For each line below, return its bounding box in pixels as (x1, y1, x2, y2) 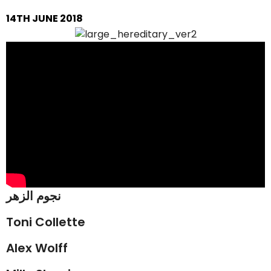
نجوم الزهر (6, 187, 61, 204)
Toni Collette (6, 213, 85, 230)
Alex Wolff (6, 239, 68, 256)
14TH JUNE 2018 (6, 11, 83, 26)
